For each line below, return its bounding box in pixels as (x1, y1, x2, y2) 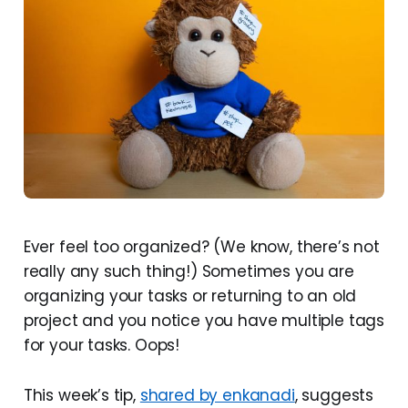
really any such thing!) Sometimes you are (23, 260, 354, 283)
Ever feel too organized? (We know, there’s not (23, 236, 380, 259)
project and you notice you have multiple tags (23, 310, 385, 332)
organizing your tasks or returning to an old (23, 285, 357, 308)
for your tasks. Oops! (23, 334, 180, 357)
